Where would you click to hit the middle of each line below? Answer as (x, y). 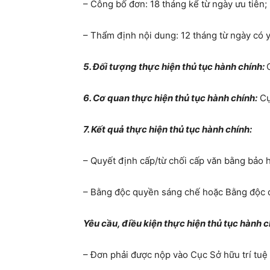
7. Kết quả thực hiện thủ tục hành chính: (168, 129)
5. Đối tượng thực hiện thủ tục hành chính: (175, 67)
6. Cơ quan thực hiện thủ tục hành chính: (170, 98)
